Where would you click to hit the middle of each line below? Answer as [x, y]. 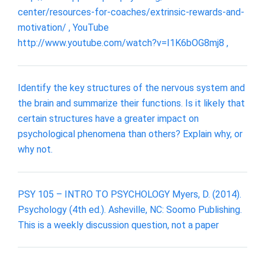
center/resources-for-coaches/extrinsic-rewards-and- [131, 12]
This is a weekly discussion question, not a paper [118, 225]
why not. [35, 149]
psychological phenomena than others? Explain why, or [130, 134]
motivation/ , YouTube [63, 28]
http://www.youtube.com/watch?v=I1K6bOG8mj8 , [123, 43]
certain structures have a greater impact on [108, 118]
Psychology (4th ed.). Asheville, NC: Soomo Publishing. [130, 209]
